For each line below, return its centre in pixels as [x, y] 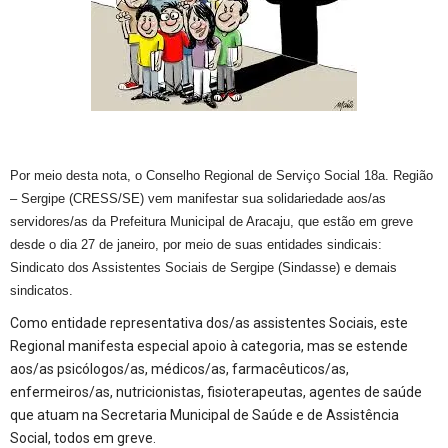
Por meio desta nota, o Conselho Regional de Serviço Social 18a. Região [221, 175]
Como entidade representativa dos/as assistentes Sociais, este [209, 322]
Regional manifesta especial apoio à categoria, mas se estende [209, 345]
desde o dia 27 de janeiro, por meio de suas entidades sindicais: [196, 244]
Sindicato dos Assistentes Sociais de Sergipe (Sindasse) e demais [203, 267]
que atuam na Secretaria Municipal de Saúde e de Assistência [204, 414]
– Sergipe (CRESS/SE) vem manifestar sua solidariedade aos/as [198, 198]
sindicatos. [41, 290]
